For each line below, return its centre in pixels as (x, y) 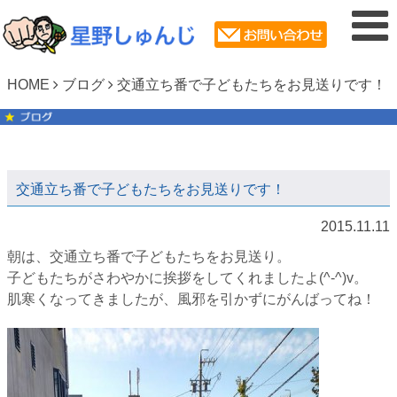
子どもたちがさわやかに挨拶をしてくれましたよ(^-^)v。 (187, 278)
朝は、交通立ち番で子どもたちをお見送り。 (149, 257)
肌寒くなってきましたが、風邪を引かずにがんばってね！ (191, 300)
